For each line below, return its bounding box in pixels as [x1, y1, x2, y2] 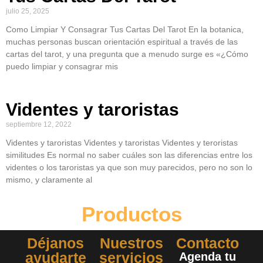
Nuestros [99, 235, 163, 251]
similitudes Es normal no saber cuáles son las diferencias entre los [6, 150, 252, 160]
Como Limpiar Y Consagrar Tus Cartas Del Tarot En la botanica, [6, 25, 244, 34]
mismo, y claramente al [6, 175, 92, 184]
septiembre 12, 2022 [6, 120, 72, 129]
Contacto [176, 235, 239, 251]
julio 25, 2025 [6, 7, 49, 15]
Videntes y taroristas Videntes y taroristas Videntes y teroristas [6, 138, 238, 147]
